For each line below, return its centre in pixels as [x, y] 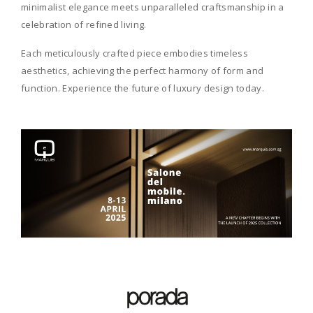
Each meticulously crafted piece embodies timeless [134, 53]
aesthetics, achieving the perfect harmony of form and [143, 70]
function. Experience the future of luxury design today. [143, 88]
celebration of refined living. [84, 24]
